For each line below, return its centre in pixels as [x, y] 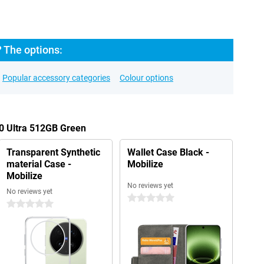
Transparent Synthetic [53, 152]
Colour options [146, 78]
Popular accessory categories [56, 78]
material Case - [39, 164]
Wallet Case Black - [168, 152]
